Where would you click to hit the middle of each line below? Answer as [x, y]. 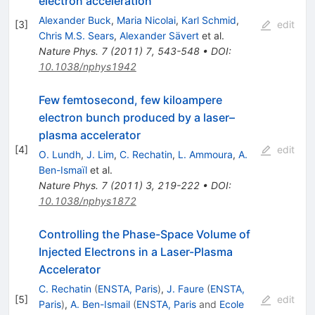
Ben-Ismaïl [63, 169]
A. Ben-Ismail [100, 304]
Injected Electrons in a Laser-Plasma [135, 251]
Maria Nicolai [146, 20]
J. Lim [100, 154]
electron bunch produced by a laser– [136, 117]
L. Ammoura [205, 154]
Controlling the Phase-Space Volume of [144, 234]
